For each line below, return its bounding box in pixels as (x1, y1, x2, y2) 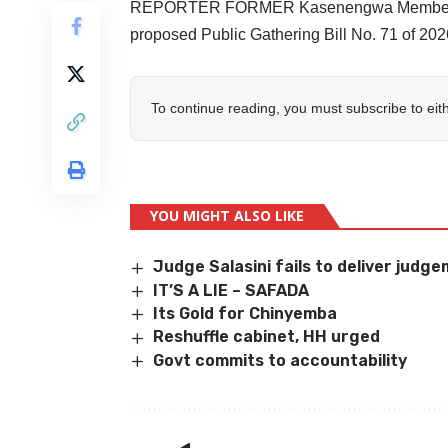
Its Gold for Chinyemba (153, 303, 342, 323)
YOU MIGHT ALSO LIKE (150, 206, 304, 226)
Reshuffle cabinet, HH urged (153, 327, 381, 347)
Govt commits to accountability (153, 350, 408, 370)
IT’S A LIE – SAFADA (153, 280, 310, 300)
